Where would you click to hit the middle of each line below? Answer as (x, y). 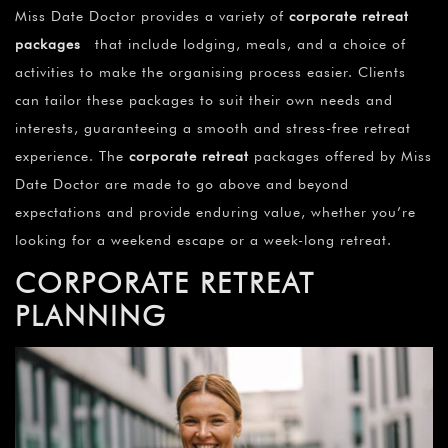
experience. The (72, 156)
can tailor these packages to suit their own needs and (204, 100)
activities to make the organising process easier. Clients (210, 72)
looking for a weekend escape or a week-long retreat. (203, 240)
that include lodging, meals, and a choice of (243, 44)
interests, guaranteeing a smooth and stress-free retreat (213, 128)
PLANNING (91, 316)
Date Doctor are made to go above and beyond (182, 184)
